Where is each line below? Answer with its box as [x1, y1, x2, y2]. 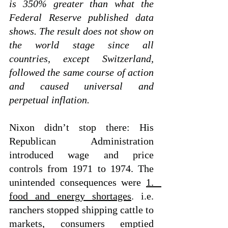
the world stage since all [9, 39, 154, 50]
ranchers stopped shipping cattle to [9, 204, 154, 215]
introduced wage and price [9, 149, 154, 160]
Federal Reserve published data [9, 12, 154, 23]
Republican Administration [9, 135, 154, 147]
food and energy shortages [9, 190, 131, 202]
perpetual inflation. [9, 94, 92, 105]
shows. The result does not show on [9, 25, 154, 37]
